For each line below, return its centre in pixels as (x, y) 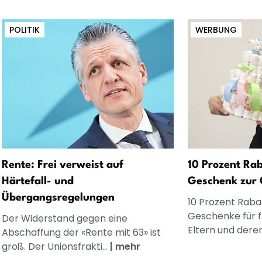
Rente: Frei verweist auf (62, 165)
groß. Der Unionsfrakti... (56, 247)
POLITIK (24, 30)
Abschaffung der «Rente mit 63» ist (81, 233)
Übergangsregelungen (58, 198)
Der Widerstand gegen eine (64, 219)
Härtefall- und (37, 182)
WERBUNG (216, 30)
